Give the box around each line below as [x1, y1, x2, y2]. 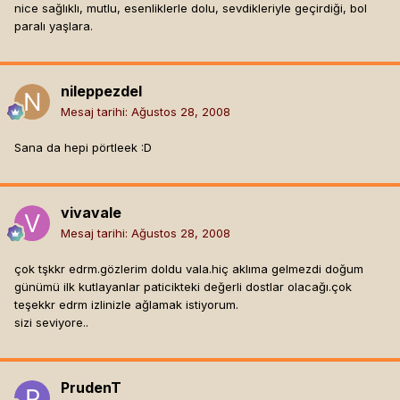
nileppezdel [61, 82, 142, 101]
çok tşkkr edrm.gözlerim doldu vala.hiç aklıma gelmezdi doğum [14, 262, 363, 277]
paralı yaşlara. [14, 19, 93, 34]
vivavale [61, 204, 121, 222]
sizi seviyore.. [14, 315, 88, 330]
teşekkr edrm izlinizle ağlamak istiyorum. [14, 297, 238, 312]
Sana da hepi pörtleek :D [14, 140, 152, 155]
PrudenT [61, 379, 121, 397]
